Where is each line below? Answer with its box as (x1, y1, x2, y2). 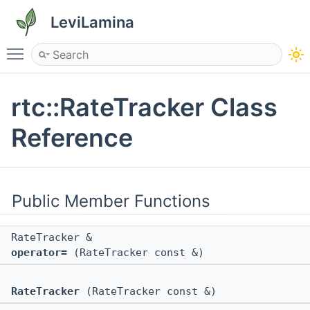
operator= (11, 246, 67, 259)
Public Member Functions (12, 191, 210, 212)
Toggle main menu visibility (30, 41, 173, 55)
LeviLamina (51, 13, 134, 31)
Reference (11, 122, 133, 154)
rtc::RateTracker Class (11, 92, 277, 123)
